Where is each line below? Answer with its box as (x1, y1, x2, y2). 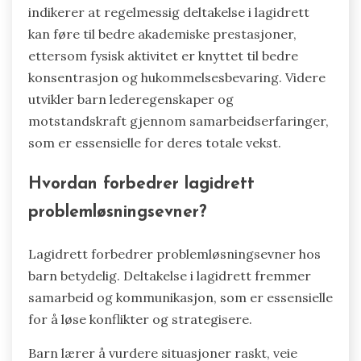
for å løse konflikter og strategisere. (28, 311, 252, 328)
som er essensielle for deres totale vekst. (28, 134, 281, 151)
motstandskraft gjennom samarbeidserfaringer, (28, 112, 329, 129)
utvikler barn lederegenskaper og (28, 90, 234, 107)
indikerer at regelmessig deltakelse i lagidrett (28, 3, 309, 20)
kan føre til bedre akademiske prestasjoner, (28, 25, 297, 42)
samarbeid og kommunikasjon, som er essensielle (28, 289, 333, 306)
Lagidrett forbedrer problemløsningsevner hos (28, 246, 321, 263)
